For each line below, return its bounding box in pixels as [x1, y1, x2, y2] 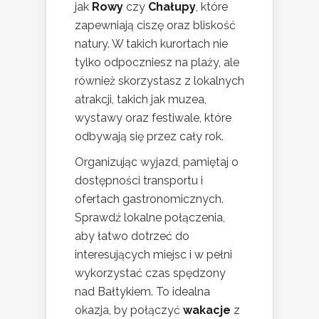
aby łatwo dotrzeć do [75, 229, 189, 243]
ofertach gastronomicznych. [75, 192, 224, 206]
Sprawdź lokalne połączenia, [75, 210, 225, 224]
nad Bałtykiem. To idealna [75, 284, 210, 298]
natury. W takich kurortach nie [75, 36, 228, 51]
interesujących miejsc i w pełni [75, 247, 232, 261]
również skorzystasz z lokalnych [75, 73, 244, 88]
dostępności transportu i [75, 173, 203, 187]
